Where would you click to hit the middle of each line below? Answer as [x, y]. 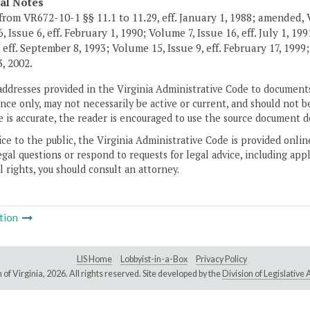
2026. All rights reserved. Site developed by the [134, 274]
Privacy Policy [221, 259]
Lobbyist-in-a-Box [154, 259]
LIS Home [94, 259]
